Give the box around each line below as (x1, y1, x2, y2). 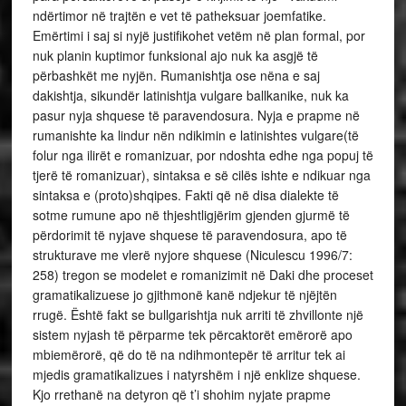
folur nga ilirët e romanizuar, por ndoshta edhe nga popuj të (32, 145, 373, 164)
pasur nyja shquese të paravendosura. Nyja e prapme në (32, 105, 360, 124)
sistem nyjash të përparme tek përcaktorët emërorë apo (32, 324, 353, 343)
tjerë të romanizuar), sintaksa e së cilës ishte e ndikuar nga (32, 165, 371, 184)
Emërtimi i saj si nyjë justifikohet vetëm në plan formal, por (32, 25, 365, 44)
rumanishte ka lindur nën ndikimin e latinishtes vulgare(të (32, 125, 359, 144)
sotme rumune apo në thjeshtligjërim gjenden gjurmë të (32, 205, 350, 224)
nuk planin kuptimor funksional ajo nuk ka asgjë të (32, 45, 318, 64)
